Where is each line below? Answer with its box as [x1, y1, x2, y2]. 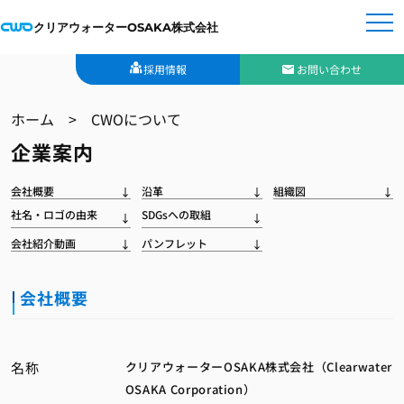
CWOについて [91, 108, 182, 130]
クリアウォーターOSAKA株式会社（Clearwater [124, 358, 392, 375]
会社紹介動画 [11, 235, 77, 251]
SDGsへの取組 [142, 207, 212, 222]
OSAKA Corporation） [124, 381, 256, 398]
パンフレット [142, 235, 208, 251]
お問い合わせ [296, 61, 362, 77]
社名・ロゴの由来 [11, 207, 98, 222]
